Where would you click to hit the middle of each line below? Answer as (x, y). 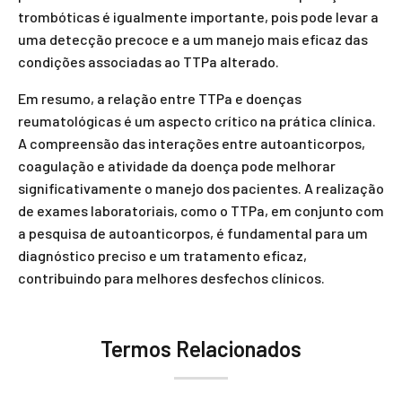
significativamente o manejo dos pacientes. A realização (201, 188)
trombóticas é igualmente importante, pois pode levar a (198, 17)
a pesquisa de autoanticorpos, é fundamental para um (193, 233)
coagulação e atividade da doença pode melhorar (177, 166)
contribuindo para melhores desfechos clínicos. (171, 278)
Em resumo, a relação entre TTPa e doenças (160, 98)
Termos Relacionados (201, 349)
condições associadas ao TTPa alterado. (149, 61)
